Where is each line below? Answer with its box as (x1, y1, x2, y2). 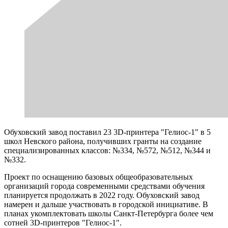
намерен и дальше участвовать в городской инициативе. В (4, 199, 208, 209)
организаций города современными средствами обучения (4, 181, 205, 190)
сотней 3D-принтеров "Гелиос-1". (4, 218, 122, 227)
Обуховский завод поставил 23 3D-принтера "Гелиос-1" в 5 (4, 127, 211, 136)
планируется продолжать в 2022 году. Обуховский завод (4, 190, 199, 199)
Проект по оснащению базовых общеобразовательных (4, 172, 193, 181)
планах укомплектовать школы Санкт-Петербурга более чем (4, 209, 213, 218)
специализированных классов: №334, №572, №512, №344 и (4, 146, 211, 155)
